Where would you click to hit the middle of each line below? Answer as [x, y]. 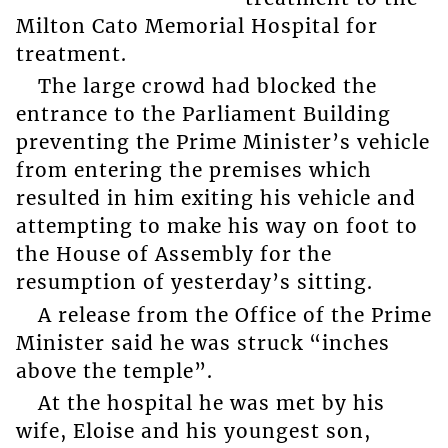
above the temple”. [114, 370]
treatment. [71, 53]
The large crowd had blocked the [207, 86]
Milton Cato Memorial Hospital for [196, 25]
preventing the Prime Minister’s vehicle [222, 142]
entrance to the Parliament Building [203, 114]
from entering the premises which [193, 170]
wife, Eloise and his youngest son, [193, 431]
